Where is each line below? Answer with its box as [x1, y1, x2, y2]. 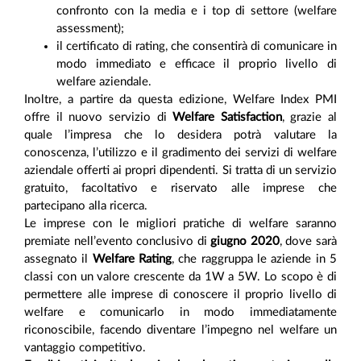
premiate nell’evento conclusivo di [24, 235, 211, 248]
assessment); [56, 23, 127, 35]
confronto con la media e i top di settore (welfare [56, 5, 337, 18]
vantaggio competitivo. [24, 342, 146, 355]
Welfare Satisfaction [172, 111, 282, 124]
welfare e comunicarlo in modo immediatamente [24, 306, 337, 319]
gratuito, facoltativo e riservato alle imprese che [24, 182, 337, 195]
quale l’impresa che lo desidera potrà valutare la [24, 129, 337, 142]
